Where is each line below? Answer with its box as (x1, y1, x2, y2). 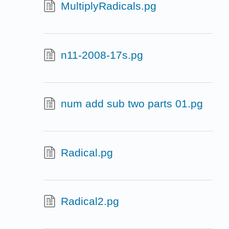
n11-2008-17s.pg (60, 49, 143, 61)
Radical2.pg (60, 195, 119, 208)
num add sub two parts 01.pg (60, 98, 203, 110)
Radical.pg (60, 146, 113, 158)
